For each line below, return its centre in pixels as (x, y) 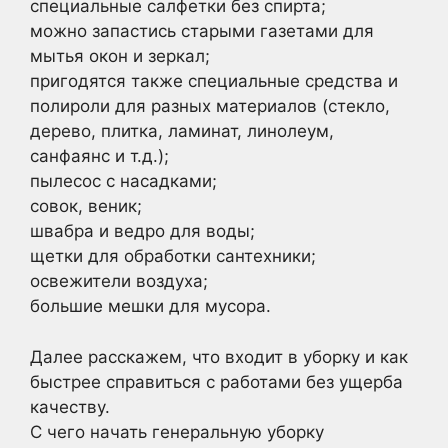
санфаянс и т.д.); (99, 156)
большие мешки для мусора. (150, 306)
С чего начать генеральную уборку (177, 431)
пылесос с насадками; (123, 181)
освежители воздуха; (119, 281)
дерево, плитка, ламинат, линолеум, (182, 131)
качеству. (70, 406)
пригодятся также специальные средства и (214, 81)
